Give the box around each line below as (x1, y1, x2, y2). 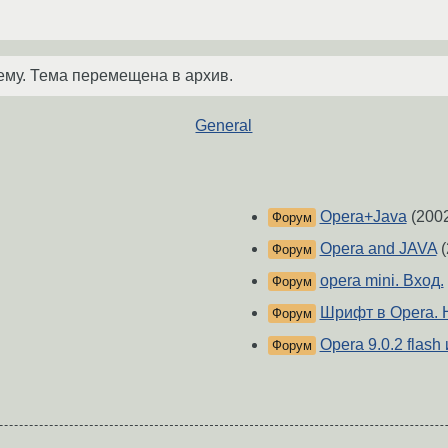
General (195, 116, 253, 134)
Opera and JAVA (319, 240, 437, 258)
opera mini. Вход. (319, 272, 444, 290)
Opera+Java (319, 208, 407, 226)
